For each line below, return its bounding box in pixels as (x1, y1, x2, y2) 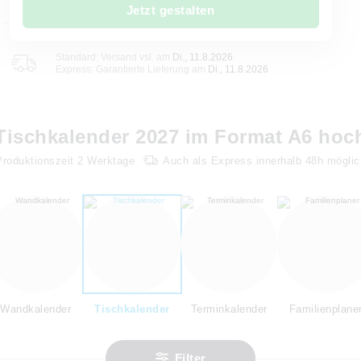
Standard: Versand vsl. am (55, 51, 172, 63)
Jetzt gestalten (126, 3, 215, 17)
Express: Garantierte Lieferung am (55, 63, 208, 75)
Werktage (83, 154, 135, 167)
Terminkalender (190, 303, 268, 315)
